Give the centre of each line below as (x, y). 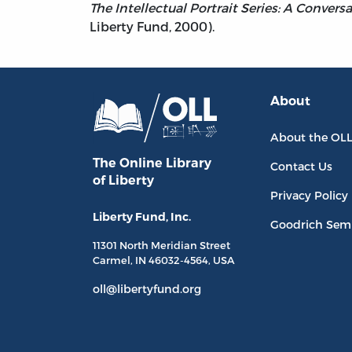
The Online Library (152, 163)
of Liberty (123, 181)
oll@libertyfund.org (147, 289)
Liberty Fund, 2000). (152, 27)
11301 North (122, 246)
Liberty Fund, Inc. (142, 217)
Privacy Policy (310, 196)
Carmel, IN (121, 260)
